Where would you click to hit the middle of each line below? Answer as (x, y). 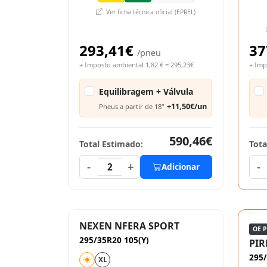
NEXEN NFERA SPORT (129, 226)
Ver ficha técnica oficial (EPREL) (150, 12)
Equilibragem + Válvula (146, 91)
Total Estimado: (111, 144)
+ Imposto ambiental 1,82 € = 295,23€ (136, 65)
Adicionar (180, 167)
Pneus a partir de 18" (132, 106)
